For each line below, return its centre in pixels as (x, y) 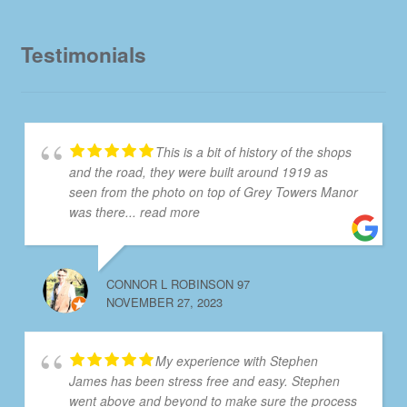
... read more (162, 211)
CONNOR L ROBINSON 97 (178, 283)
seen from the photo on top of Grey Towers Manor (213, 191)
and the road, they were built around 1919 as (198, 171)
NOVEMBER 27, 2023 (164, 302)
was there (97, 211)
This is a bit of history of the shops (253, 151)
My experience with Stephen (236, 360)
